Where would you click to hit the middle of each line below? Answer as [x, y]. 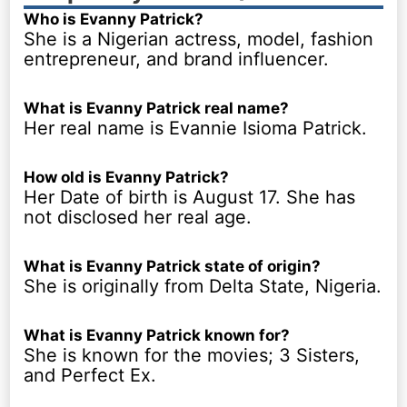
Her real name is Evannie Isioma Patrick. [196, 128]
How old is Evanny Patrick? [127, 177]
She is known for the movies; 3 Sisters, [192, 355]
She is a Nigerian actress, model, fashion [199, 39]
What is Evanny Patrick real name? [157, 108]
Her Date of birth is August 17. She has [190, 197]
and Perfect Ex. [90, 375]
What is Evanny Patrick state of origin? [173, 266]
